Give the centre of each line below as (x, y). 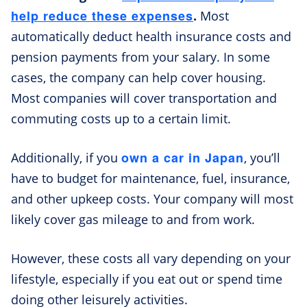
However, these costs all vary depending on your (151, 259)
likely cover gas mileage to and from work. (133, 220)
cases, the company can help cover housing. (138, 78)
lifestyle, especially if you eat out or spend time (147, 279)
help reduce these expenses (102, 16)
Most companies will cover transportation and (144, 98)
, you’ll (262, 158)
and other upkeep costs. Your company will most (152, 199)
